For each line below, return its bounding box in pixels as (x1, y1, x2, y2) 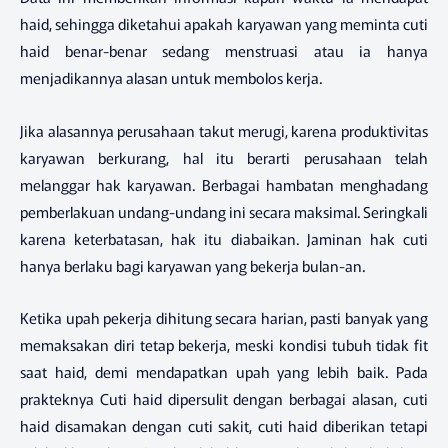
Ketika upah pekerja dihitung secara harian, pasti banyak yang (20, 307, 428, 329)
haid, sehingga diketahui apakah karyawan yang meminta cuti (20, 13, 428, 35)
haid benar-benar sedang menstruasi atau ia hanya (20, 40, 428, 62)
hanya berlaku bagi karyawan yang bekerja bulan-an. (20, 254, 365, 276)
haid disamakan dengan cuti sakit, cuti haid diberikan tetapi (20, 415, 428, 437)
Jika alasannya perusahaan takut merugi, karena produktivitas (20, 119, 428, 141)
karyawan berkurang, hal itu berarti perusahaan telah (20, 146, 428, 168)
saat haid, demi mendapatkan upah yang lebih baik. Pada (20, 361, 428, 383)
